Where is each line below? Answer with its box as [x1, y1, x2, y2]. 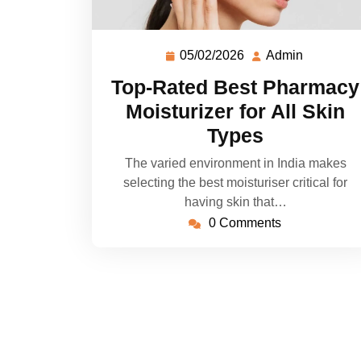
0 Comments [208, 215, 281, 230]
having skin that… [184, 194, 287, 209]
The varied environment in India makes [124, 156, 346, 170]
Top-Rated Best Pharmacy [111, 75, 359, 98]
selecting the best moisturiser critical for [123, 175, 347, 189]
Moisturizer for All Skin [126, 99, 345, 122]
